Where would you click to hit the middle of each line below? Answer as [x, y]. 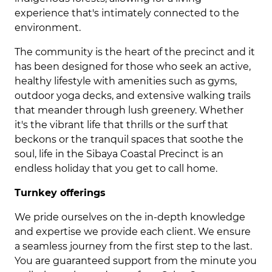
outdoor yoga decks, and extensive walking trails [133, 96]
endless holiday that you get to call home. [116, 168]
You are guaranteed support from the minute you [136, 261]
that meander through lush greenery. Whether [129, 110]
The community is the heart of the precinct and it [135, 52]
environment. [48, 28]
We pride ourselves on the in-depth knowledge [130, 217]
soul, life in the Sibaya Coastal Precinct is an [119, 154]
